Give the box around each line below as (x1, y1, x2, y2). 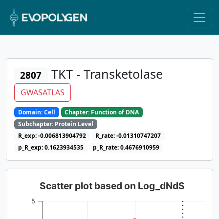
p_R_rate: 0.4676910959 (93, 143, 160, 152)
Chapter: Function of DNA (65, 108, 139, 116)
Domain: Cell (18, 108, 55, 116)
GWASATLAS (21, 87, 65, 98)
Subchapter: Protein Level (18, 119, 93, 128)
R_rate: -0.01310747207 (95, 131, 161, 140)
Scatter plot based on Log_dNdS (39, 180, 185, 192)
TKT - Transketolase (47, 66, 163, 82)
